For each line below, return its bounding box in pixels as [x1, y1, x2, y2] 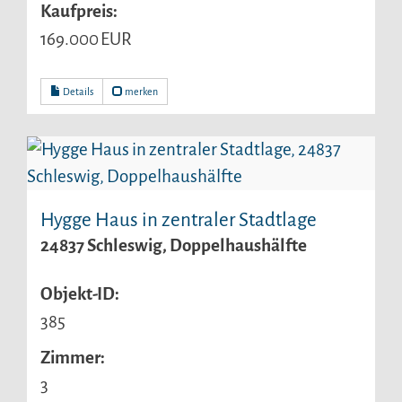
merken [123, 86, 158, 98]
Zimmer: [40, 347, 105, 367]
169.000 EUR [40, 30, 132, 49]
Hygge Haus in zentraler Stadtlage [40, 210, 317, 232]
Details [61, 86, 93, 98]
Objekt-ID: [40, 284, 119, 304]
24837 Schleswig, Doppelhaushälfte [40, 236, 307, 256]
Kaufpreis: [40, 2, 118, 22]
